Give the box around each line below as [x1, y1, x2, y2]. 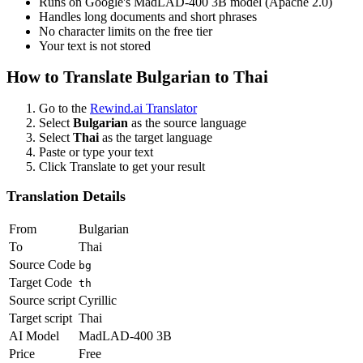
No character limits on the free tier [39, 24, 212, 39]
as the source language [128, 115, 246, 130]
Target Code [9, 275, 72, 289]
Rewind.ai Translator [90, 100, 197, 115]
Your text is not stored [39, 39, 151, 53]
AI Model [9, 328, 59, 343]
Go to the [39, 100, 90, 115]
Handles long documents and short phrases [39, 10, 257, 24]
